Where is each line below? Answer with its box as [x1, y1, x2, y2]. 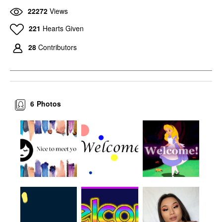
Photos [37, 99, 61, 109]
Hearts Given [42, 23, 84, 33]
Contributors [38, 42, 77, 53]
